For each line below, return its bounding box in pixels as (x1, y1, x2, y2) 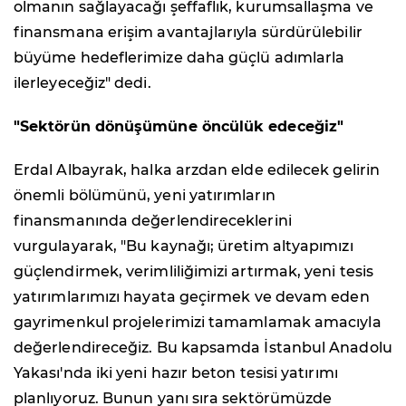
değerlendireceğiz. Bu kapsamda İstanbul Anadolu (14, 338, 392, 356)
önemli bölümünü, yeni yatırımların (14, 186, 275, 204)
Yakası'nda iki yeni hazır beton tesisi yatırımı (14, 363, 338, 382)
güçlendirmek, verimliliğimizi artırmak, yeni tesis (14, 262, 373, 280)
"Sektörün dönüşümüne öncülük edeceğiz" (14, 117, 344, 135)
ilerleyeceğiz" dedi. (14, 73, 151, 92)
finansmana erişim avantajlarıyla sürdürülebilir (14, 23, 362, 41)
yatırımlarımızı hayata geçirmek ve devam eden (14, 287, 370, 305)
